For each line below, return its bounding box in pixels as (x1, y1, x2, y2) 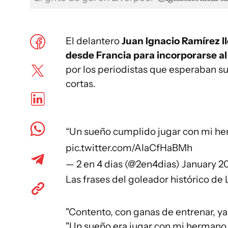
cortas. (66, 78, 96, 90)
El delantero (66, 35, 122, 47)
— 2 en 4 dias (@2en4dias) (66, 158, 182, 170)
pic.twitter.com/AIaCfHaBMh (66, 142, 192, 154)
